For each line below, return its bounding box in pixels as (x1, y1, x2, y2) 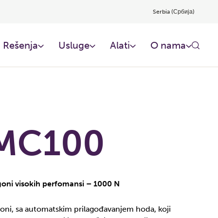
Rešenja (3, 39, 38, 51)
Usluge (58, 39, 90, 51)
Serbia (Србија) (152, 8, 195, 15)
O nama (150, 39, 186, 51)
